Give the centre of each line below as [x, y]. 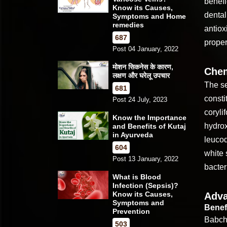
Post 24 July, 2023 [140, 99]
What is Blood [137, 177]
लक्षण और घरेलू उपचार [141, 75]
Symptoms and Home [149, 16]
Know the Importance [149, 117]
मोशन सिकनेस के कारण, [143, 67]
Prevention [131, 211]
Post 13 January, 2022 [145, 159]
